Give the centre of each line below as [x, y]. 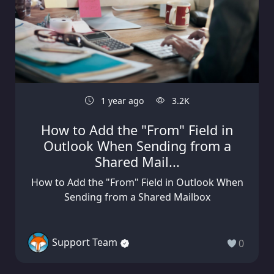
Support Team [85, 243]
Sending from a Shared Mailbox [137, 197]
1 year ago [121, 100]
